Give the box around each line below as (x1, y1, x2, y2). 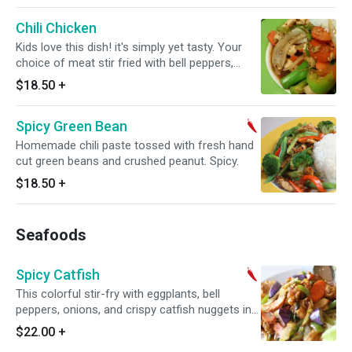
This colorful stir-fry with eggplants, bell (16, 287, 220, 301)
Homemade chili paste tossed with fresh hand (16, 138, 254, 152)
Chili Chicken (16, 20, 97, 36)
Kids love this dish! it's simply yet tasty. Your (16, 40, 242, 54)
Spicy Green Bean (16, 118, 127, 134)
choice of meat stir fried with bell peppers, (16, 56, 233, 70)
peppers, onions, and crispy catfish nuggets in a (16, 302, 261, 317)
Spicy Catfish (16, 266, 100, 283)
